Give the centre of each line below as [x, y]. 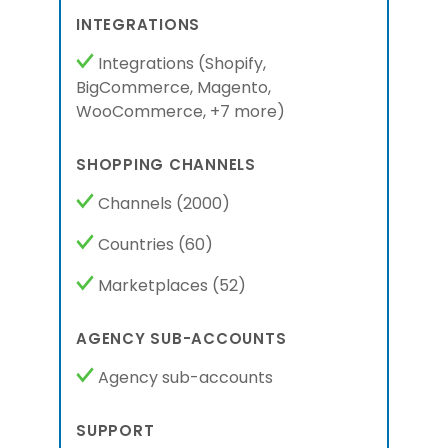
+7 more [243, 111]
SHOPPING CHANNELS [166, 164]
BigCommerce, [134, 87]
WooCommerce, [141, 111]
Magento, [234, 87]
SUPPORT [115, 430]
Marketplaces [153, 285]
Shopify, [235, 63]
